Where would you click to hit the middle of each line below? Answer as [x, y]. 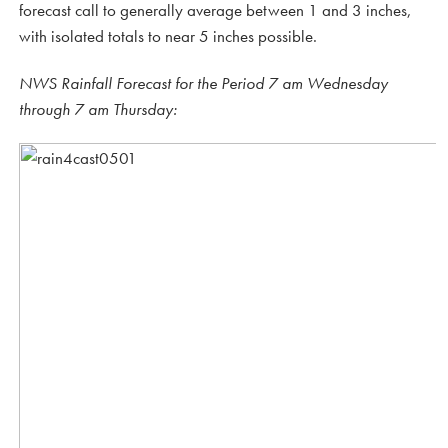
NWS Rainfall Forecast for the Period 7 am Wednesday [203, 82]
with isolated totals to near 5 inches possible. [168, 35]
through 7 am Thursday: [98, 108]
